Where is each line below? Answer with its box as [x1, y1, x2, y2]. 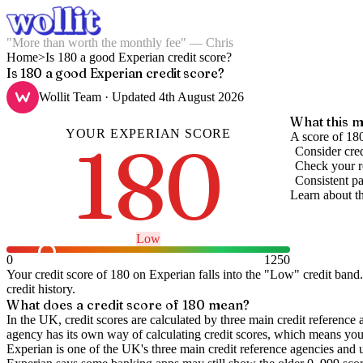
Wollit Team [39, 90, 101, 104]
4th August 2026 [159, 90, 244, 104]
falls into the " [195, 267, 270, 281]
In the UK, [6, 313, 65, 327]
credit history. [6, 282, 75, 296]
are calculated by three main [128, 313, 277, 327]
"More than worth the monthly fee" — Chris [6, 36, 233, 49]
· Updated [101, 90, 159, 104]
